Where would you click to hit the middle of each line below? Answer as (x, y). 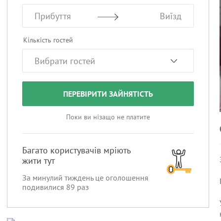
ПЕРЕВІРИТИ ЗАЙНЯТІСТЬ (108, 94)
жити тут (38, 161)
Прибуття (53, 16)
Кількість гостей (48, 40)
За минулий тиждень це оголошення (85, 178)
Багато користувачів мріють (76, 150)
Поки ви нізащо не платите (108, 117)
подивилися (44, 187)
